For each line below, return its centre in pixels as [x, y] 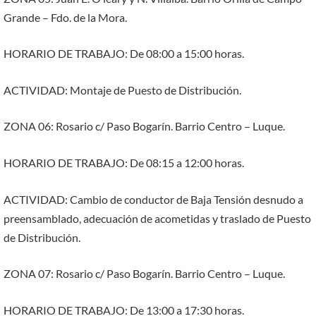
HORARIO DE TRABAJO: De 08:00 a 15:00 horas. [124, 54]
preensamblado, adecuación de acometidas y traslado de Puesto [157, 218]
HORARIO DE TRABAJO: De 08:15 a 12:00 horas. [124, 163]
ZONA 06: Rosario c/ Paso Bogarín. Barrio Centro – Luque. [144, 126]
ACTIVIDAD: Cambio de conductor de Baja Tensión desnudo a [153, 199]
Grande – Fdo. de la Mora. [65, 17]
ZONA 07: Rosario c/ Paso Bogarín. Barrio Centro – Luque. [144, 274]
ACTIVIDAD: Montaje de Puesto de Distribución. [122, 90]
